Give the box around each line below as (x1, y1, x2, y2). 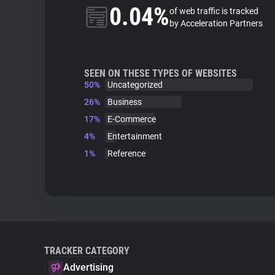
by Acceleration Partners (169, 18, 263, 28)
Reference (107, 149, 145, 158)
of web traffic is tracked (169, 6, 258, 16)
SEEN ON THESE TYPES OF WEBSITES (84, 68, 237, 79)
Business (107, 97, 142, 107)
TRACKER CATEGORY (44, 245, 130, 257)
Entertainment (107, 131, 162, 141)
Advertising (63, 261, 114, 273)
